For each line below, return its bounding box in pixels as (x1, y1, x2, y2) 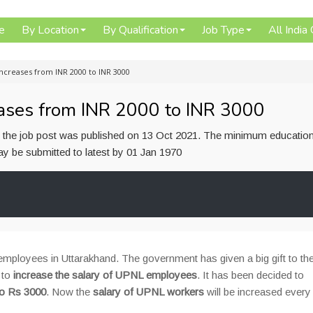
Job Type (202, 22, 245, 38)
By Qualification (103, 22, 178, 38)
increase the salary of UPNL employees (13, 269, 197, 281)
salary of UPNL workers (93, 286, 204, 298)
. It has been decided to (197, 269, 304, 281)
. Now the (46, 286, 93, 298)
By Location (22, 22, 79, 38)
